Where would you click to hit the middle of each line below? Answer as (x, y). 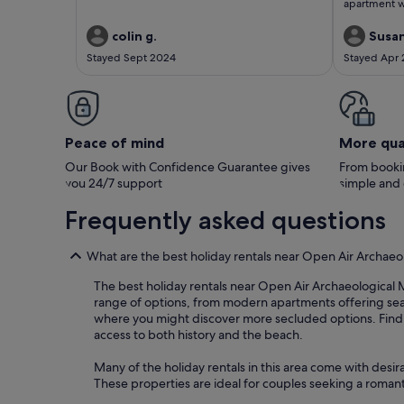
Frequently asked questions (225, 220)
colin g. (134, 36)
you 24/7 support (114, 183)
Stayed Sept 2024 (131, 57)
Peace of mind (115, 142)
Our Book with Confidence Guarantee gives (188, 166)
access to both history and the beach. (198, 334)
